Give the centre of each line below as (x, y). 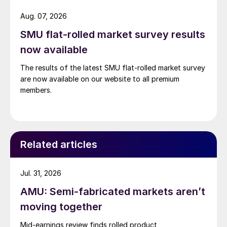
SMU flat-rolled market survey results (113, 35)
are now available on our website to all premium (100, 79)
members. (36, 90)
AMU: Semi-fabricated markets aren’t (113, 192)
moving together (61, 207)
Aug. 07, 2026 (44, 16)
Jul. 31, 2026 (41, 173)
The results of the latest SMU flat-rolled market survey (113, 68)
